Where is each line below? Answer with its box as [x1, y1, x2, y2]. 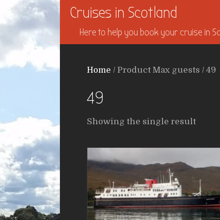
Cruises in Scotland [70, 3, 177, 22]
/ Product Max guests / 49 [111, 65, 216, 75]
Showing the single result [87, 117, 196, 126]
